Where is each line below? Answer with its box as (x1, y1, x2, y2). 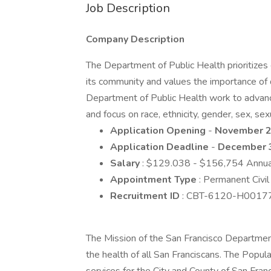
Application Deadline (110, 140, 211, 154)
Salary (110, 157, 142, 170)
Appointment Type (110, 173, 199, 186)
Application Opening (110, 124, 208, 137)
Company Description (86, 33, 184, 46)
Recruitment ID (110, 189, 182, 203)
